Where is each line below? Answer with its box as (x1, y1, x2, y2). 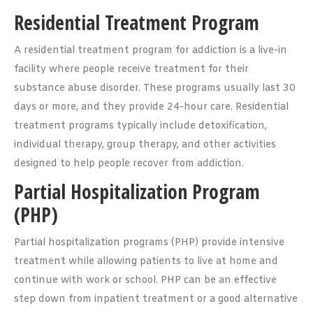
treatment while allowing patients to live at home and (14, 255, 278, 268)
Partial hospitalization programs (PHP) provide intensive (14, 236, 284, 249)
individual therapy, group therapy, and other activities (14, 138, 276, 152)
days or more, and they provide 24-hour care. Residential (14, 101, 289, 114)
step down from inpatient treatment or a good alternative (14, 293, 298, 306)
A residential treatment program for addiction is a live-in (14, 44, 287, 57)
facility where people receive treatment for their (14, 63, 249, 76)
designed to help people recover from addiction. (14, 157, 244, 170)
